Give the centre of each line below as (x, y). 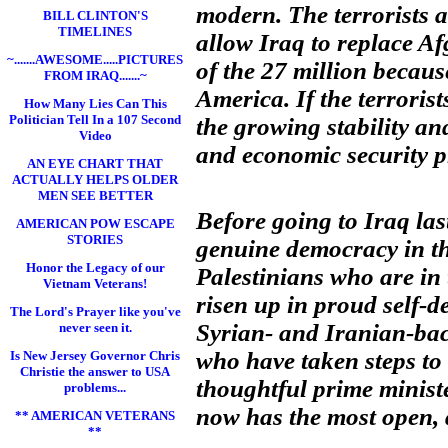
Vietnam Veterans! (95, 283)
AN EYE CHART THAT (95, 163)
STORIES (95, 239)
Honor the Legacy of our (95, 267)
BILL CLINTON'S (95, 15)
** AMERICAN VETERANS (95, 415)
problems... (95, 387)
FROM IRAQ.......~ (95, 75)
